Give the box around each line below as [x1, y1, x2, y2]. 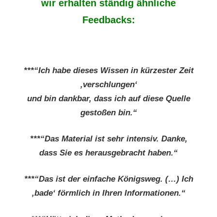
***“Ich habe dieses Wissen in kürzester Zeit [23, 65, 194, 75]
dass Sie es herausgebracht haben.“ [39, 148, 178, 157]
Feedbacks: [82, 15, 135, 26]
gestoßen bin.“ [80, 108, 137, 117]
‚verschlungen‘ [80, 79, 137, 89]
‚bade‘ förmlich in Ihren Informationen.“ [31, 188, 186, 198]
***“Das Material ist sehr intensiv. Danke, [30, 134, 187, 143]
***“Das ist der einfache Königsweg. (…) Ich [24, 174, 193, 184]
